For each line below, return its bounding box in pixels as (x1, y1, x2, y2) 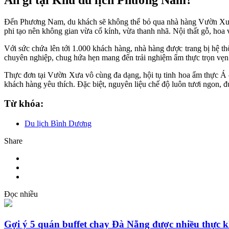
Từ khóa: (4, 98, 43, 109)
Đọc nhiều (4, 190, 38, 199)
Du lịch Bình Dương (25, 119, 91, 128)
